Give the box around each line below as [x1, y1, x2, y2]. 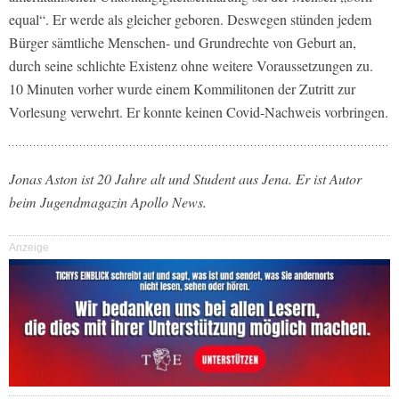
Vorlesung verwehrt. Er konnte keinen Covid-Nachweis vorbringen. [9, 102, 388, 122]
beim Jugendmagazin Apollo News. [9, 192, 211, 212]
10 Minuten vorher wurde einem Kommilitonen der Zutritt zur [9, 79, 355, 99]
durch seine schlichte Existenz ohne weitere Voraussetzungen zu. [9, 56, 373, 76]
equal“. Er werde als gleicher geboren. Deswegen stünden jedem [9, 10, 371, 29]
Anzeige [9, 241, 49, 255]
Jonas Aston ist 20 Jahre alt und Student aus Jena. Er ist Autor [9, 169, 362, 189]
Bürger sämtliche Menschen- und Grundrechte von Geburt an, [9, 33, 356, 53]
